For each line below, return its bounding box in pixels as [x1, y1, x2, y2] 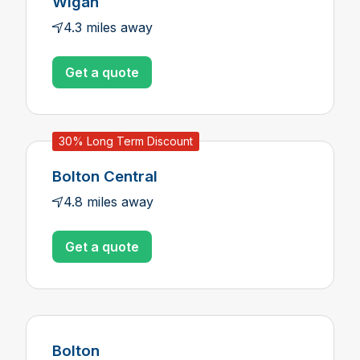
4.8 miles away [63, 194, 153, 210]
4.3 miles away [63, 19, 153, 35]
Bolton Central [52, 167, 157, 186]
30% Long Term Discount [59, 134, 193, 148]
